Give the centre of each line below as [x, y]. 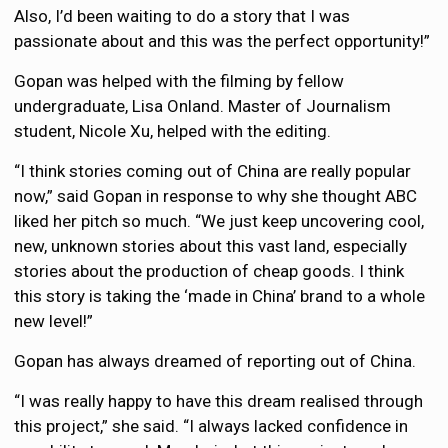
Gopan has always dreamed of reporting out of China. [215, 361]
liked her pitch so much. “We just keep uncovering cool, [219, 221]
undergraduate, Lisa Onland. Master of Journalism [203, 106]
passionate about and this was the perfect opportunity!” [222, 41]
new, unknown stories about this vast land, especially [211, 246]
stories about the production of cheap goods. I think [209, 271]
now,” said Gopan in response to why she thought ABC [216, 196]
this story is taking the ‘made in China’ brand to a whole [220, 296]
